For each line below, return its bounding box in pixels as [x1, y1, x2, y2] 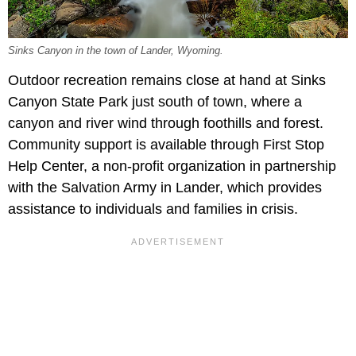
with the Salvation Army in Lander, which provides [8, 180, 322, 196]
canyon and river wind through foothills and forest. [8, 115, 323, 132]
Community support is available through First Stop [8, 137, 324, 153]
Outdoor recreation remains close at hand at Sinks [8, 72, 326, 89]
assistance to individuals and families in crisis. [8, 201, 298, 218]
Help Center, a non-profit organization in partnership [8, 158, 336, 175]
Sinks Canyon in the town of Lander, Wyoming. [8, 45, 223, 57]
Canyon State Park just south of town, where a [8, 94, 302, 110]
